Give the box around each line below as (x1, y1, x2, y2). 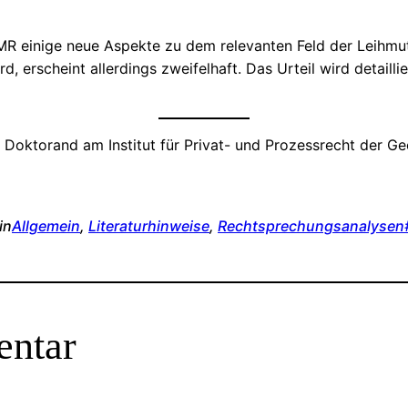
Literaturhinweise (88, 217, 209, 235)
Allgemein (12, 217, 80, 235)
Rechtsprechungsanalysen (218, 217, 404, 235)
